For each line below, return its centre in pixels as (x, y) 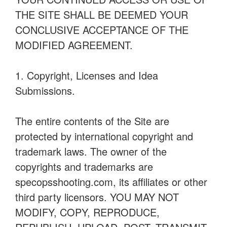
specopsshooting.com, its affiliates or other (111, 182)
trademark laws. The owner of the (91, 151)
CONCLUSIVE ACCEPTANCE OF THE (102, 30)
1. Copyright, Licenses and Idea (87, 75)
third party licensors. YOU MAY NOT (97, 197)
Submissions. (45, 90)
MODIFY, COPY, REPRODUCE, (87, 212)
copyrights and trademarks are (84, 166)
